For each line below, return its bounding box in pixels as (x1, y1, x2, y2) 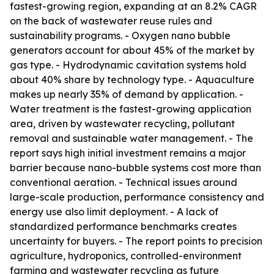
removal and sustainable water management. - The (10, 132, 253, 144)
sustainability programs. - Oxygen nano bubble (10, 29, 231, 42)
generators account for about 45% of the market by (10, 44, 254, 56)
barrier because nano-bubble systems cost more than (10, 161, 261, 174)
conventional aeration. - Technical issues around (10, 176, 237, 188)
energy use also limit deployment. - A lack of (10, 206, 218, 218)
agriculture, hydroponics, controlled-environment (10, 250, 242, 262)
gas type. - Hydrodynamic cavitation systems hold (10, 59, 246, 71)
